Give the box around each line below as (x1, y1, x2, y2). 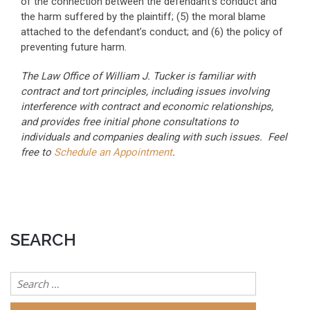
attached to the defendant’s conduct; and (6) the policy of (21, 26, 283, 38)
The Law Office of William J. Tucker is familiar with (21, 70, 255, 82)
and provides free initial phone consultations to (21, 116, 239, 128)
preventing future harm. (21, 41, 127, 53)
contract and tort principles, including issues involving (21, 85, 269, 98)
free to (21, 146, 54, 158)
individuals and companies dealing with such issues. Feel (21, 131, 287, 143)
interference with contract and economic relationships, (21, 100, 273, 113)
